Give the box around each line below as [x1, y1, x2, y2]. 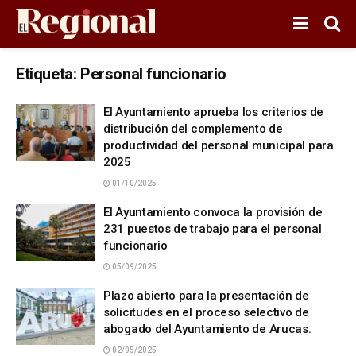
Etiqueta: [16, 64, 80, 83]
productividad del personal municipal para [103, 138, 334, 153]
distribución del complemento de [103, 122, 283, 136]
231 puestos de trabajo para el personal [103, 222, 322, 236]
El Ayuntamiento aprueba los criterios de [103, 105, 323, 119]
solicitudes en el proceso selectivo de [103, 305, 309, 319]
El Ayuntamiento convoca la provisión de [103, 205, 323, 219]
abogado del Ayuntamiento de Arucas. [103, 322, 311, 336]
